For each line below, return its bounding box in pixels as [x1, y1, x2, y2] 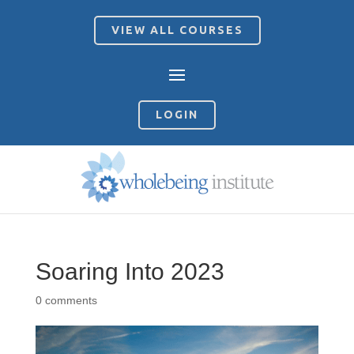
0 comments [35, 294, 97, 307]
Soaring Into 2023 [35, 258, 224, 285]
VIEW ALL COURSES [111, 24, 243, 36]
